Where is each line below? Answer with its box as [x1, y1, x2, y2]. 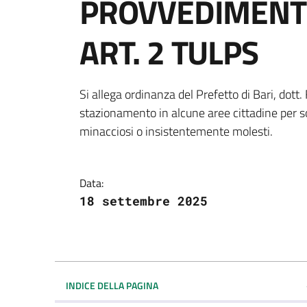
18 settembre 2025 [79, 192, 208, 209]
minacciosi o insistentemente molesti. [79, 121, 273, 140]
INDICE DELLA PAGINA [66, 278, 158, 293]
